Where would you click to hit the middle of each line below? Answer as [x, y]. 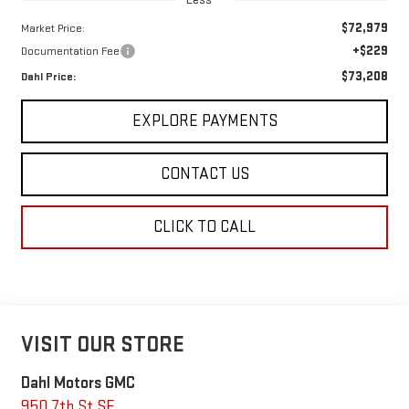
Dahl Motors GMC [78, 383]
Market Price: [52, 28]
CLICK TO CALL [204, 226]
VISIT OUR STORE [102, 344]
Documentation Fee [70, 51]
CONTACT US [204, 173]
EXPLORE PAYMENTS [204, 121]
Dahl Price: [48, 76]
